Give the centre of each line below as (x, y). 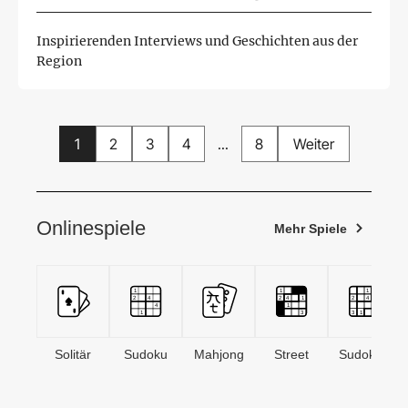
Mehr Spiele (311, 228)
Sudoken (364, 354)
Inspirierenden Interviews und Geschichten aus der (197, 41)
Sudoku (146, 354)
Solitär (73, 354)
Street (291, 354)
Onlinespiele (91, 228)
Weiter (313, 143)
